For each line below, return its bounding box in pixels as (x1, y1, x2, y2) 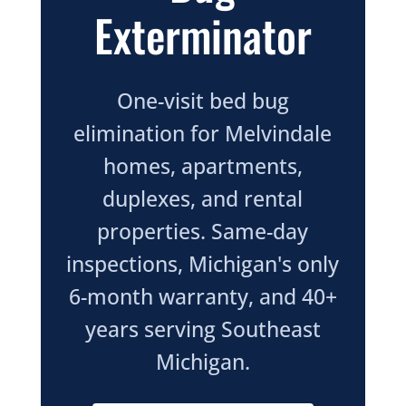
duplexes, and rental (102, 184, 304, 214)
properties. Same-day (97, 217, 309, 246)
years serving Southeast (84, 314, 321, 344)
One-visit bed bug (116, 86, 289, 116)
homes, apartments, (102, 151, 303, 181)
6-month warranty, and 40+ (68, 282, 337, 312)
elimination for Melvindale (73, 119, 333, 149)
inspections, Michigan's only (66, 249, 340, 279)
